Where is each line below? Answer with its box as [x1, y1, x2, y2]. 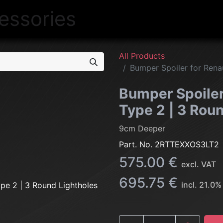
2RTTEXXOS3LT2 [155, 139, 219, 149]
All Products [119, 51, 165, 61]
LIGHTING [118, 14, 156, 24]
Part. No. [119, 139, 155, 149]
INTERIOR [164, 14, 200, 24]
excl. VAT [181, 159, 216, 169]
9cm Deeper [119, 123, 165, 133]
